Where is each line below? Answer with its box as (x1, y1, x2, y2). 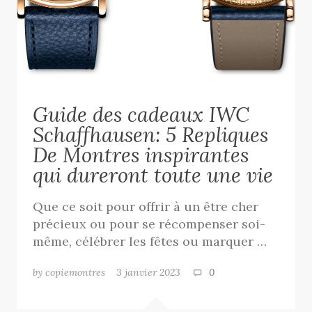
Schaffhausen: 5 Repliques (33, 121, 269, 148)
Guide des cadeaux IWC (33, 101, 250, 127)
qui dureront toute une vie (33, 162, 274, 188)
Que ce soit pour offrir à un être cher (33, 198, 259, 214)
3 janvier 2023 (116, 266, 192, 279)
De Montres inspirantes (33, 141, 249, 168)
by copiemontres (33, 266, 106, 279)
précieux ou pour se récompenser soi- (33, 215, 266, 232)
